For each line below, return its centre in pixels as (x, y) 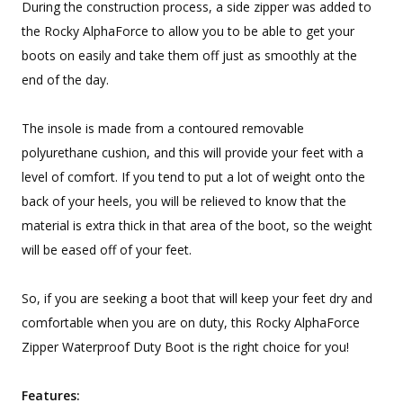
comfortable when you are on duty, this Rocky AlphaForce (191, 323)
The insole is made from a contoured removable (163, 129)
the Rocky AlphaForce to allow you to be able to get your (188, 31)
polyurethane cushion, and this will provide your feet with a (193, 153)
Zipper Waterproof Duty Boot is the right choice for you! (185, 347)
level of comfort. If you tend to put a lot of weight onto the (193, 177)
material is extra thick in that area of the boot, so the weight (197, 226)
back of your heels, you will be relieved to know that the (184, 201)
